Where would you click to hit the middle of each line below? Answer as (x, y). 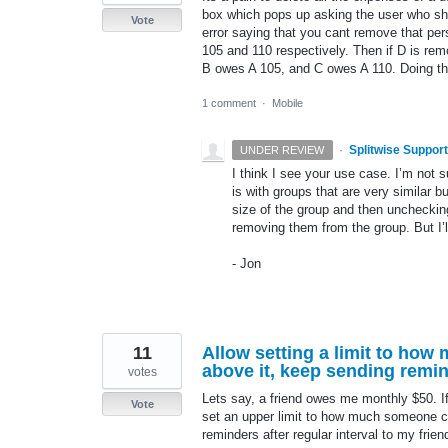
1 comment (229, 103)
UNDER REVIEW (282, 150)
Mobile (287, 103)
